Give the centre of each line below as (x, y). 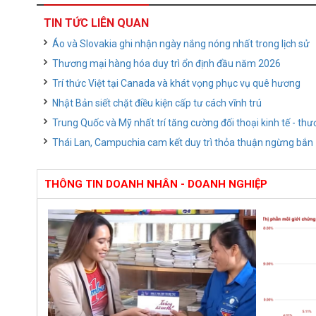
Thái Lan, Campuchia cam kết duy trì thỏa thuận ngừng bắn (183, 142)
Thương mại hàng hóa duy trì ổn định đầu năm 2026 (166, 63)
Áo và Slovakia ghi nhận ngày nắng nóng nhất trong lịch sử (181, 44)
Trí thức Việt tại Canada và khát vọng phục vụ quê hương (176, 83)
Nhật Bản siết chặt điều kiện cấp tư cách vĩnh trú (157, 103)
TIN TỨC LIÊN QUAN (96, 23)
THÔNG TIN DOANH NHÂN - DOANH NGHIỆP (156, 184)
